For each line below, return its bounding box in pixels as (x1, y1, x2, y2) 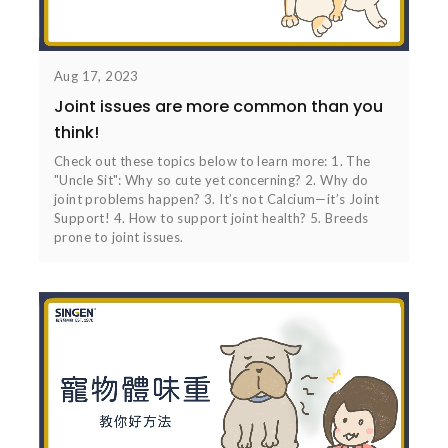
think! (54, 121, 99, 145)
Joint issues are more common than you (54, 95, 383, 119)
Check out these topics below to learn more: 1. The (54, 153, 371, 170)
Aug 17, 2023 (54, 68, 139, 85)
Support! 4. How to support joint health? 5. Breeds (54, 210, 369, 227)
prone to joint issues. (54, 229, 184, 246)
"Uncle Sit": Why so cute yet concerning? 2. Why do (54, 172, 369, 189)
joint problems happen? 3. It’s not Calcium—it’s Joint (54, 191, 380, 208)
